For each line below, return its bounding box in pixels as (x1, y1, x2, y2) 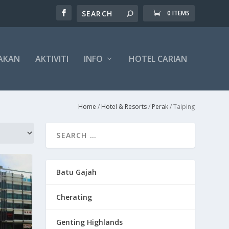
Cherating (56, 192, 93, 202)
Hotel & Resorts (101, 102, 147, 111)
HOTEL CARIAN (128, 53, 187, 64)
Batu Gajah (56, 167, 97, 177)
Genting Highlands (56, 217, 123, 227)
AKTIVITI (35, 53, 68, 64)
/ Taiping (168, 102, 195, 111)
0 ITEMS (167, 9, 190, 17)
